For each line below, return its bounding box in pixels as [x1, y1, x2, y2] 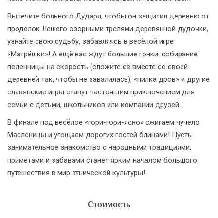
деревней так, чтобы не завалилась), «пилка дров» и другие [7, 75, 210, 84]
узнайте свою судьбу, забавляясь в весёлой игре [7, 37, 174, 46]
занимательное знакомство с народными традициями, [7, 143, 191, 152]
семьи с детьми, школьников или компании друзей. [7, 100, 181, 109]
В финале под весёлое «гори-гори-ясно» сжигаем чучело [7, 118, 200, 127]
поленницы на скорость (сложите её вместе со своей [7, 62, 188, 71]
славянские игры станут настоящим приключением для [7, 88, 195, 96]
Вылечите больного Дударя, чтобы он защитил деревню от [7, 12, 209, 20]
